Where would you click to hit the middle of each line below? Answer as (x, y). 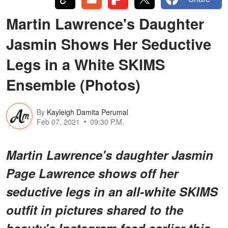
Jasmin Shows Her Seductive (109, 44)
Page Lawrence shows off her (92, 173)
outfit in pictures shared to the (95, 209)
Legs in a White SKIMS (85, 64)
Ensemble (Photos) (73, 84)
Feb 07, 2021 (58, 122)
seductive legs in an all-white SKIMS (112, 191)
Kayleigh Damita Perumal (88, 112)
